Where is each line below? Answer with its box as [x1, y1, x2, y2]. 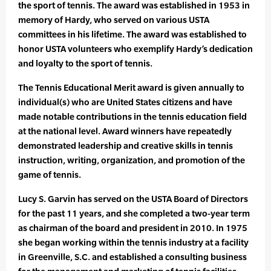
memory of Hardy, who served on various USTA [18, 15, 209, 25]
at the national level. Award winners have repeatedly [18, 126, 232, 137]
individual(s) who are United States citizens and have [18, 97, 232, 108]
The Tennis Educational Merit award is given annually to [18, 82, 244, 93]
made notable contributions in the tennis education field [18, 111, 247, 122]
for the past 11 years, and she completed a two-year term [18, 208, 250, 219]
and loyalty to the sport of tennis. [18, 58, 152, 69]
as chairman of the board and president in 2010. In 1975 [18, 223, 247, 233]
